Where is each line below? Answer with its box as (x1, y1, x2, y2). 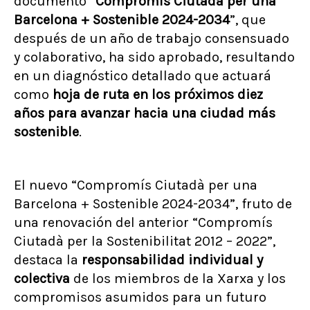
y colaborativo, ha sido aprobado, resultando (14, 49, 295, 65)
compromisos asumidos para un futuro (14, 289, 266, 305)
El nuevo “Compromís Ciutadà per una (14, 177, 257, 193)
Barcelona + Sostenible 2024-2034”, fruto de (14, 196, 292, 212)
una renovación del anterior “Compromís (14, 215, 273, 230)
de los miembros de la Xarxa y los (70, 271, 286, 286)
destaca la (14, 252, 82, 268)
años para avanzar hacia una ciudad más (14, 105, 275, 121)
